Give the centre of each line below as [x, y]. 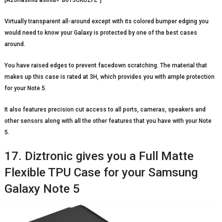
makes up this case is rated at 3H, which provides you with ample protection [109, 77]
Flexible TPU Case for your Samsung [101, 172]
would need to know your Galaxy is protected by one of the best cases [101, 32]
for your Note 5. [25, 88]
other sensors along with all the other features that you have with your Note [108, 121]
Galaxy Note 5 [42, 189]
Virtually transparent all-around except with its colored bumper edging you [106, 21]
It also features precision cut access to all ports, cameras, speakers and [105, 109]
